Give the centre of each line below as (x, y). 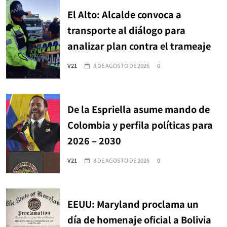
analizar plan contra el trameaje (139, 46)
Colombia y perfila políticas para (140, 125)
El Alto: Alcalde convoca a (124, 14)
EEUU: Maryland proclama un (133, 204)
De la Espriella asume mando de (139, 109)
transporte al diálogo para (126, 30)
